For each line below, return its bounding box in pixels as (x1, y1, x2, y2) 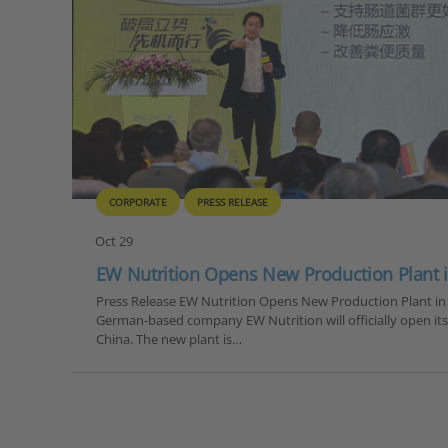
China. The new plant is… (95, 329, 242, 348)
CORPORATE (108, 194, 167, 209)
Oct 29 (95, 232, 134, 251)
